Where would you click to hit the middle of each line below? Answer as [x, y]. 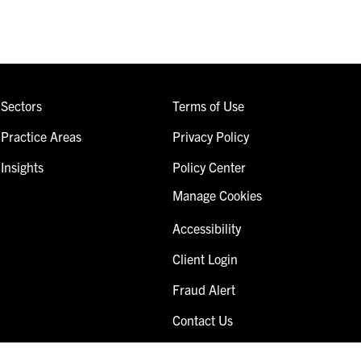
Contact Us [202, 320]
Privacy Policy [210, 136]
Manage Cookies [217, 195]
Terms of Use [208, 105]
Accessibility [206, 228]
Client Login [205, 258]
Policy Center [209, 166]
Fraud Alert [203, 289]
